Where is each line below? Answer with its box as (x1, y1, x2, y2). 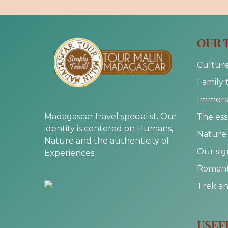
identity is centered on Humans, (44, 124, 173, 133)
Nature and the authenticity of (44, 136, 169, 146)
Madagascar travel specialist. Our (44, 111, 177, 121)
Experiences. (44, 148, 96, 158)
